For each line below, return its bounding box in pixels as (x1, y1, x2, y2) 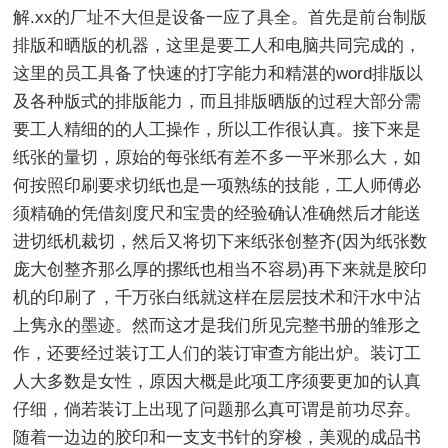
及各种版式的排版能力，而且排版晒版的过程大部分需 (13, 91, 422, 111)
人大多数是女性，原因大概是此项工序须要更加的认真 (13, 371, 422, 391)
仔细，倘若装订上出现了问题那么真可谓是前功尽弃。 (13, 399, 422, 419)
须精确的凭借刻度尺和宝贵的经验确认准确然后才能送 (13, 203, 422, 223)
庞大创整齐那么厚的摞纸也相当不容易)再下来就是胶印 (13, 259, 428, 279)
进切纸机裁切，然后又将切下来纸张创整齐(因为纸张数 (13, 231, 428, 251)
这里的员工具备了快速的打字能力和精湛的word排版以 (13, 63, 424, 83)
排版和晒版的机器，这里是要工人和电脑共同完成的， (13, 35, 422, 55)
